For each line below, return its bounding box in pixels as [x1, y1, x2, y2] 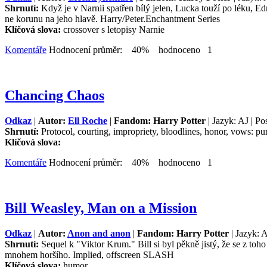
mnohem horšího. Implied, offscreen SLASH [5, 249, 174, 260]
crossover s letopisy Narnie [63, 24, 164, 35]
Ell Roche [68, 115, 107, 126]
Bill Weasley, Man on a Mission [5, 200, 197, 216]
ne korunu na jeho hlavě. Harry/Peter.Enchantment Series [5, 13, 220, 24]
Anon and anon [67, 228, 131, 238]
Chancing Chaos [5, 87, 104, 103]
